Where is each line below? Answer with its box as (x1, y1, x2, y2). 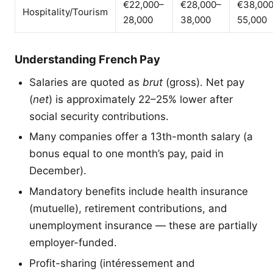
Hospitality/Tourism (23, 5, 108, 18)
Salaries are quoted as (29, 76, 143, 88)
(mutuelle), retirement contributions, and (29, 202, 227, 214)
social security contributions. (29, 110, 169, 122)
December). (29, 165, 87, 177)
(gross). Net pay (163, 76, 244, 88)
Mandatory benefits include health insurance (29, 185, 248, 197)
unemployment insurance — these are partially (29, 219, 257, 232)
